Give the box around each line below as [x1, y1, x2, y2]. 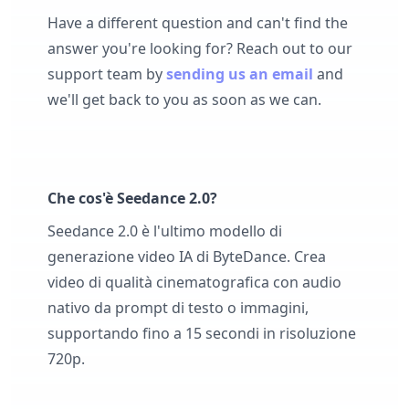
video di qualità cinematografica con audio [47, 272, 341, 293]
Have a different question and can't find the [47, 13, 348, 34]
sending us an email [166, 64, 313, 85]
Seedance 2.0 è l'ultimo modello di [47, 221, 282, 242]
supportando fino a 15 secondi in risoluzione [47, 323, 356, 344]
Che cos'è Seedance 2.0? [47, 188, 217, 209]
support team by [47, 64, 163, 85]
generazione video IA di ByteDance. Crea [47, 246, 326, 267]
